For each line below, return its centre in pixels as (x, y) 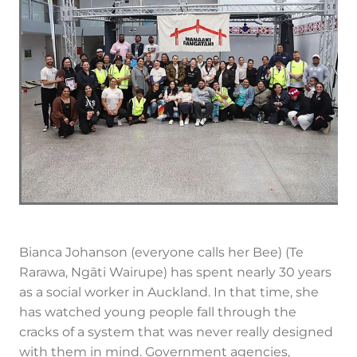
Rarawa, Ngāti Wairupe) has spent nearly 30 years (175, 273)
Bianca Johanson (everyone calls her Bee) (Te (161, 253)
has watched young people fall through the (158, 313)
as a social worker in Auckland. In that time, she (169, 293)
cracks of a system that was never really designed (176, 333)
